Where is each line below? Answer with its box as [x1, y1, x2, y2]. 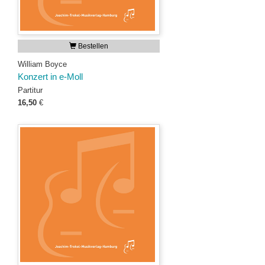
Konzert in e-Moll [18, 72, 83, 82]
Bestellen [76, 42, 108, 50]
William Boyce [18, 60, 67, 69]
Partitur [18, 86, 43, 95]
